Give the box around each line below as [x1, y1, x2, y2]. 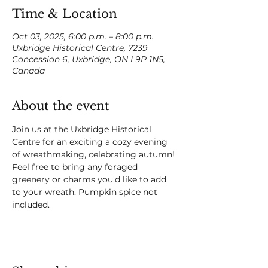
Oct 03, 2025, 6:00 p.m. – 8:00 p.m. [12, 31, 154, 42]
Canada [12, 65, 45, 76]
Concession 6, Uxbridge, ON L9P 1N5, [12, 54, 165, 65]
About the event [12, 99, 109, 113]
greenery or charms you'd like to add [12, 174, 169, 185]
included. [12, 199, 50, 210]
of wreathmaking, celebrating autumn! [12, 149, 177, 160]
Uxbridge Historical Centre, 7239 [12, 42, 148, 53]
